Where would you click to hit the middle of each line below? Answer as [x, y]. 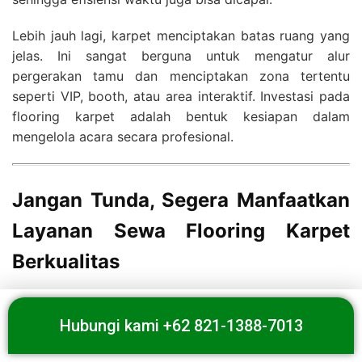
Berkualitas [66, 261]
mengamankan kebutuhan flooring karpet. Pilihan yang [181, 343]
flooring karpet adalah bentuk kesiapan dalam [181, 116]
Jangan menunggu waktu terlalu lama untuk [181, 323]
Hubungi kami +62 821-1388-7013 [181, 326]
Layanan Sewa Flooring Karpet [181, 230]
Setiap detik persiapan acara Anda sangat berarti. [181, 303]
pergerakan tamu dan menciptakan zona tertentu [181, 76]
